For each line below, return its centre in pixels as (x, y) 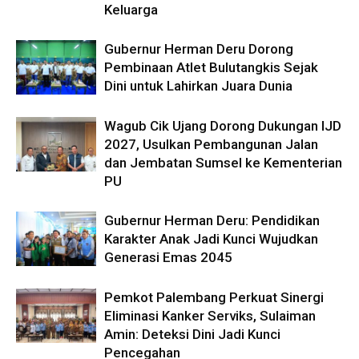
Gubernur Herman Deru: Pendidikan (212, 220)
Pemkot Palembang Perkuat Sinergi (214, 297)
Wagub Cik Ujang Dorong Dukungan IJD (223, 125)
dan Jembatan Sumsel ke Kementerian (223, 162)
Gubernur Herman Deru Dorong (199, 48)
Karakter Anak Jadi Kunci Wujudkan (211, 238)
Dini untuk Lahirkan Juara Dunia (198, 85)
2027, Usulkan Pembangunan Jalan (211, 144)
